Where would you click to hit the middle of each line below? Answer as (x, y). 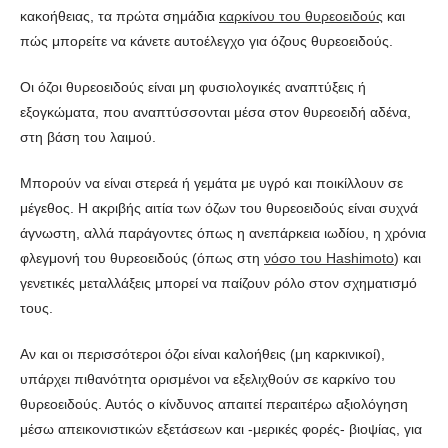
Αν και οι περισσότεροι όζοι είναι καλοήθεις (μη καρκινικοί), (202, 353)
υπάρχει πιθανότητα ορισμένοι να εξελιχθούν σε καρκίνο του (208, 378)
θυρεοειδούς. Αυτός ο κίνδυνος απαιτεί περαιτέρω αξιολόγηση (214, 403)
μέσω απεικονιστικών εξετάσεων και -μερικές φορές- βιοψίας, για (221, 428)
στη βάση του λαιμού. (88, 136)
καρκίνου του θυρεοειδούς (301, 15)
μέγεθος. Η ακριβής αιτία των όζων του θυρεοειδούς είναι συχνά (219, 207)
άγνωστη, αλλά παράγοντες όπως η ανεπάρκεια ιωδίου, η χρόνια (223, 232)
